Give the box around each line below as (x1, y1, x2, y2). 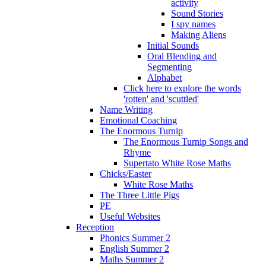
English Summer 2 (100, 243, 169, 254)
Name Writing (100, 104, 153, 115)
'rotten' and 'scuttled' (123, 94, 199, 104)
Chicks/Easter (100, 169, 151, 179)
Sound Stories (171, 8, 223, 19)
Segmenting (147, 62, 192, 72)
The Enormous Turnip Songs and (123, 137, 248, 147)
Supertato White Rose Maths (123, 158, 231, 169)
